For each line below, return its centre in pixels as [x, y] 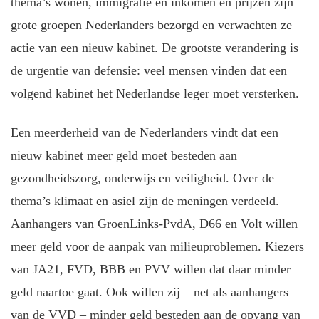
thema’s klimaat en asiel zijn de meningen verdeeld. [145, 200]
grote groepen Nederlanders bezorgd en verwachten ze [151, 25]
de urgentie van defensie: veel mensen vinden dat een [149, 71]
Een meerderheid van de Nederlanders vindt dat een [145, 132]
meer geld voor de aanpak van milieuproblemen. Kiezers [157, 246]
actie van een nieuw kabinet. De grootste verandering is [155, 48]
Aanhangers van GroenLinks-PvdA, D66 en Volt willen [154, 223]
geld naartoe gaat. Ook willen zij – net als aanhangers [150, 292]
